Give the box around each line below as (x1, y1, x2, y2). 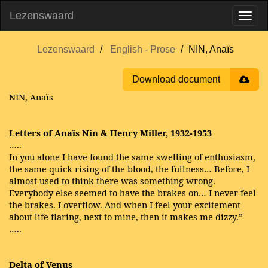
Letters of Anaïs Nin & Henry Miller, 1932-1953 (9, 127, 212, 139)
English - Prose (109, 44, 175, 54)
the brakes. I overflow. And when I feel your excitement (9, 199, 240, 211)
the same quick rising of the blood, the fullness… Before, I (9, 163, 249, 175)
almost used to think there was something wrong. (9, 175, 215, 187)
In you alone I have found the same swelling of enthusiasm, (9, 151, 255, 163)
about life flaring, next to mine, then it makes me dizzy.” (9, 211, 243, 223)
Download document (132, 74, 220, 84)
